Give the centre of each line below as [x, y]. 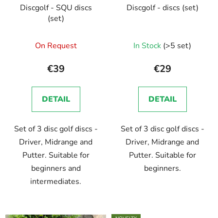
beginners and [56, 168]
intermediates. [56, 181]
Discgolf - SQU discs [56, 8]
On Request [56, 45]
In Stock [148, 45]
